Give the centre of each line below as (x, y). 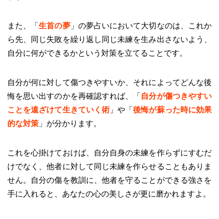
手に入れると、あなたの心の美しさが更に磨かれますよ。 (109, 194)
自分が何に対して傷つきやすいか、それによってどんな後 (109, 82)
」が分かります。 (70, 123)
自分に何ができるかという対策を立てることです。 (97, 53)
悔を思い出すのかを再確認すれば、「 (74, 96)
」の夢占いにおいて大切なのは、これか (141, 25)
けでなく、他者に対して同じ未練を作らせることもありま (109, 166)
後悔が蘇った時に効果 (173, 109)
